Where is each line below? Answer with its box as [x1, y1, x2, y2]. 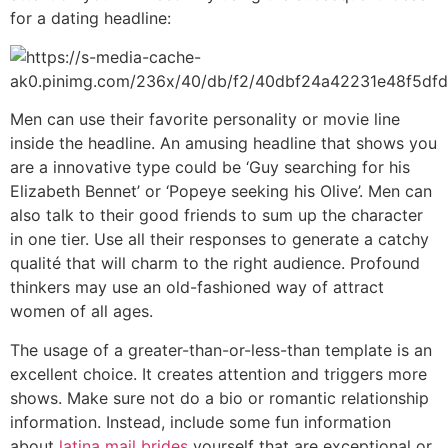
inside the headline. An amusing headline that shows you [10, 133, 437, 154]
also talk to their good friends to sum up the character [10, 205, 423, 226]
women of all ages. [10, 301, 153, 322]
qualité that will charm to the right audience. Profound [10, 253, 420, 274]
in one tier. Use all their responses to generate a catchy [10, 229, 429, 250]
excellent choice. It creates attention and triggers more [10, 363, 427, 384]
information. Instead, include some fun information [10, 411, 391, 432]
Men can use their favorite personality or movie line [10, 109, 400, 130]
